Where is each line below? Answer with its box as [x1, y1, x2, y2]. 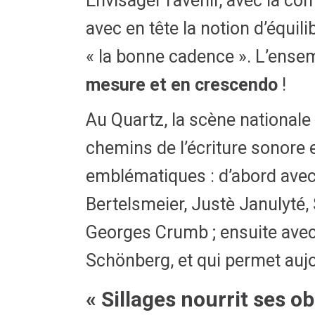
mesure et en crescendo [86, 75, 278, 95]
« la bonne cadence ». [86, 46, 251, 67]
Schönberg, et [86, 250, 193, 271]
